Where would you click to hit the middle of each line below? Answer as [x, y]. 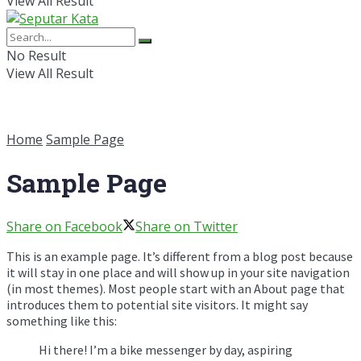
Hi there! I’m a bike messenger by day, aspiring [166, 349]
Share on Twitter [187, 226]
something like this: [62, 320]
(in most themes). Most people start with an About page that [176, 288]
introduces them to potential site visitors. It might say [157, 304]
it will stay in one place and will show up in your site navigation [178, 272]
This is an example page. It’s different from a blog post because [180, 256]
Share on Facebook [64, 226]
